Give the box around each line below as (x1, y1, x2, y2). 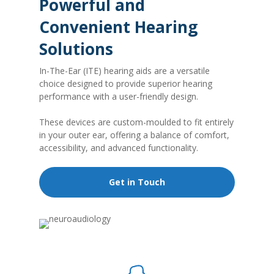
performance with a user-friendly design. (39, 91, 198, 102)
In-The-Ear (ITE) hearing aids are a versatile (39, 65, 210, 76)
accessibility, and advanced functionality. (39, 142, 198, 154)
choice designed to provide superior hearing (39, 78, 212, 89)
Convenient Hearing (39, 16, 198, 38)
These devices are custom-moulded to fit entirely (39, 116, 234, 128)
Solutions (39, 38, 113, 60)
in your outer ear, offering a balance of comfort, (39, 129, 229, 141)
